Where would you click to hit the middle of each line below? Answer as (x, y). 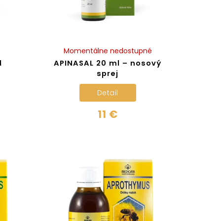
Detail (108, 92)
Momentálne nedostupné (108, 51)
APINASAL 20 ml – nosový (108, 63)
